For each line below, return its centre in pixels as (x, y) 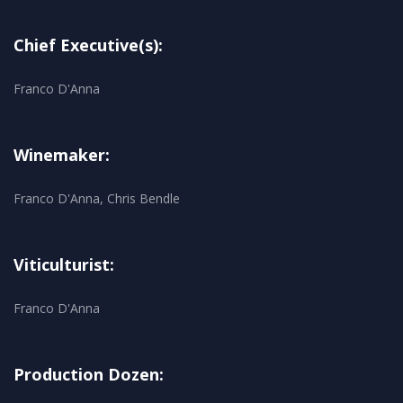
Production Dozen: (89, 375)
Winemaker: (62, 155)
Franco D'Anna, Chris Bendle (97, 199)
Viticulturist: (64, 265)
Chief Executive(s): (88, 45)
